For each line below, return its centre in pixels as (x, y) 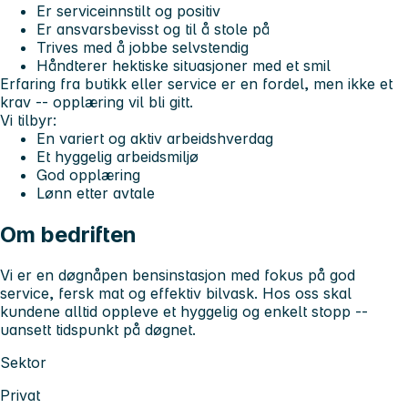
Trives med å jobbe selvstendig (143, 48)
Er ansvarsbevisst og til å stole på (153, 30)
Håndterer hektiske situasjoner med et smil (184, 66)
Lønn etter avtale (96, 194)
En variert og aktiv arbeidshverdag (155, 139)
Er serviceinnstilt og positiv (128, 11)
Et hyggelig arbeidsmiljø (117, 157)
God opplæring (88, 175)
